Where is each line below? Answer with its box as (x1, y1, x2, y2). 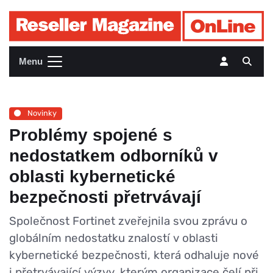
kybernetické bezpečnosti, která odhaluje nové (9, 247, 259, 262)
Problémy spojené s (9, 125, 172, 144)
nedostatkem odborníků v (9, 146, 218, 165)
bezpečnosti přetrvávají (9, 187, 201, 207)
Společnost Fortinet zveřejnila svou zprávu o (9, 213, 247, 228)
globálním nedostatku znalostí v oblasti (9, 230, 218, 245)
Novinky (26, 108, 57, 118)
